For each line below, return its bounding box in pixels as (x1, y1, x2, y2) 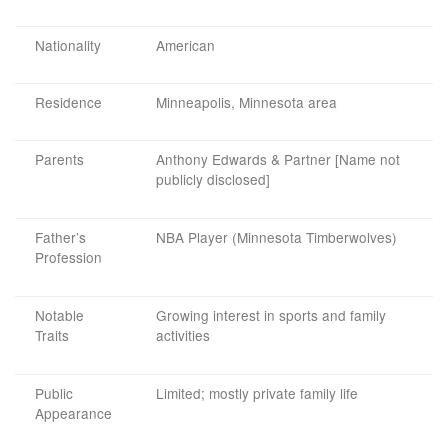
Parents (35, 149, 84, 170)
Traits (35, 325, 69, 346)
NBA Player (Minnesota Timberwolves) (156, 227, 397, 248)
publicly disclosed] (156, 169, 270, 190)
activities (156, 325, 210, 346)
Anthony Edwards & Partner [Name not (156, 149, 400, 170)
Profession (35, 247, 102, 268)
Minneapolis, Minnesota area (156, 92, 337, 113)
